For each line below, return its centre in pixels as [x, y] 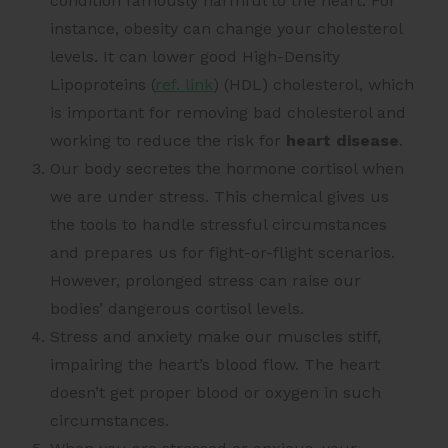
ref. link [184, 85]
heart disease [342, 141]
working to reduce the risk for [168, 141]
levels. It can [101, 57]
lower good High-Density [246, 57]
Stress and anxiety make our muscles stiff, [215, 337]
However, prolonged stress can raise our [205, 281]
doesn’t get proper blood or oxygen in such [215, 393]
